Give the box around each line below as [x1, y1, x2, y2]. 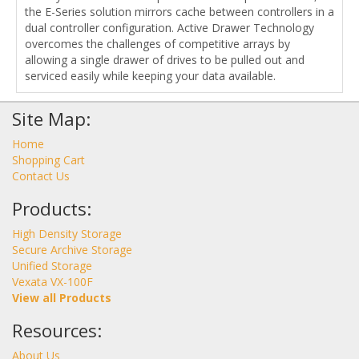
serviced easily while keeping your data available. [25, 68, 276, 84]
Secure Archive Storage [12, 242, 132, 258]
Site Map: [12, 107, 91, 132]
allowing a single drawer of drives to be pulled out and [25, 52, 305, 68]
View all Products [12, 290, 111, 306]
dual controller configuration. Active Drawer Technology [25, 20, 314, 36]
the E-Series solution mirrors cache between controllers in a [25, 4, 334, 20]
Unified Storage [12, 258, 92, 274]
